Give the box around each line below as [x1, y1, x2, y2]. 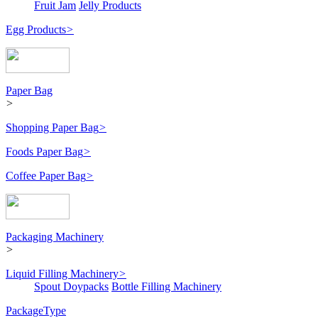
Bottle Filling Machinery [111, 280, 221, 293]
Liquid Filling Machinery [6, 268, 119, 280]
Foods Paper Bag [6, 146, 83, 158]
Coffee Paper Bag [6, 170, 86, 182]
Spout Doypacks [34, 280, 109, 293]
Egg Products [6, 23, 66, 36]
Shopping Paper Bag [6, 121, 99, 134]
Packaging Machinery [6, 231, 104, 243]
